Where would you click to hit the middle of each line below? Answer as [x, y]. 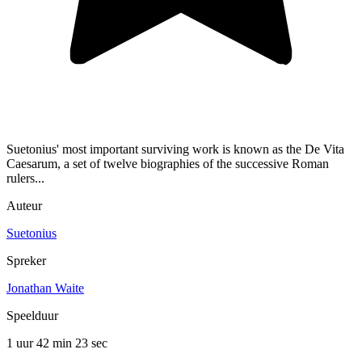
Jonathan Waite [45, 288]
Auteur [24, 206]
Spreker [26, 261]
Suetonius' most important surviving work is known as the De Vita [175, 149]
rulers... [25, 179]
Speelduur [32, 316]
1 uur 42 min [41, 343]
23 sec [91, 343]
